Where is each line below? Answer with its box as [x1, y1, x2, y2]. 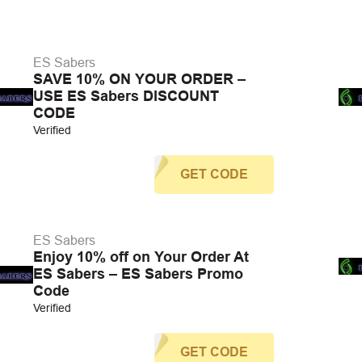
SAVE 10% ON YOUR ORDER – [32, 71, 246, 87]
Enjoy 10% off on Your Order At [32, 249, 249, 265]
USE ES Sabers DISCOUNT [32, 88, 219, 104]
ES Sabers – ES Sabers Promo [32, 266, 243, 282]
